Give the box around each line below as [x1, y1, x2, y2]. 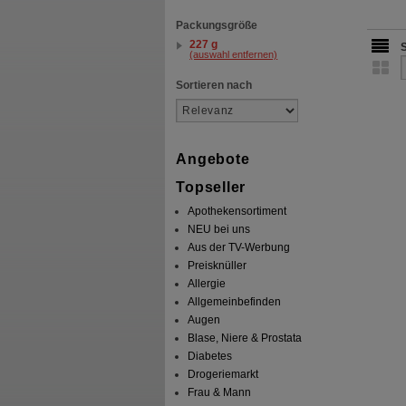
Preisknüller [188, 258, 247, 272]
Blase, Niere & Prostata [188, 331, 303, 344]
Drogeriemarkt [188, 367, 259, 381]
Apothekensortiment [188, 204, 287, 217]
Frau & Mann [188, 385, 252, 399]
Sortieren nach [176, 79, 253, 92]
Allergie [188, 276, 227, 290]
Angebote [176, 151, 250, 168]
